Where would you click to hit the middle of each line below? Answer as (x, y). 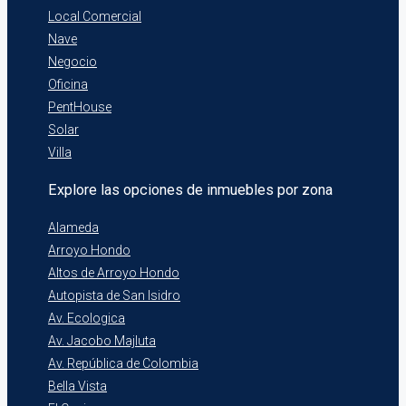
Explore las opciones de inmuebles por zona (190, 190)
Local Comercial (95, 16)
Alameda (73, 227)
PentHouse (80, 106)
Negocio (72, 61)
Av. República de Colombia (123, 363)
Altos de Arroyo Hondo (114, 272)
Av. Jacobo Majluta (102, 340)
